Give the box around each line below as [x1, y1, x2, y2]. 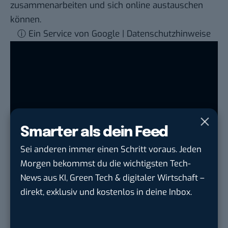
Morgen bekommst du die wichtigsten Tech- [20, 158, 191, 169]
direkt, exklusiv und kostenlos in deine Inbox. [20, 186, 192, 197]
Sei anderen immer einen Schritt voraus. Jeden [20, 144, 202, 155]
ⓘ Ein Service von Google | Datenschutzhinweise [17, 27, 211, 40]
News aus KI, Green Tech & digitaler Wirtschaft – [20, 172, 205, 183]
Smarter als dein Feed [20, 125, 168, 140]
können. [10, 13, 41, 25]
